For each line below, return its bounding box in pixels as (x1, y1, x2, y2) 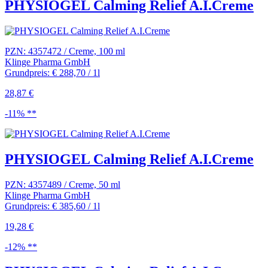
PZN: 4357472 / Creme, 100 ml (5, 45, 125, 56)
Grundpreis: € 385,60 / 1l (5, 200, 100, 211)
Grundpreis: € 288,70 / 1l (5, 67, 100, 78)
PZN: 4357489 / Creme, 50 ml (5, 179, 120, 190)
